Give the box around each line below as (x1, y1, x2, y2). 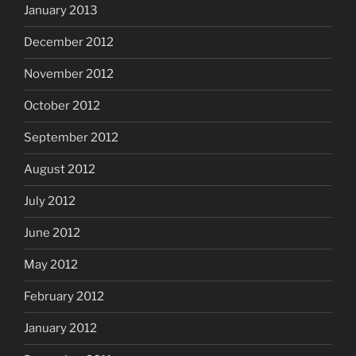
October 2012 (24, 99, 100, 114)
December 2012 (24, 35, 114, 50)
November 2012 (24, 67, 114, 82)
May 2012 (24, 257, 78, 273)
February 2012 (24, 289, 104, 304)
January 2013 (24, 3, 98, 18)
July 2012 (24, 194, 75, 209)
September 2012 (24, 130, 118, 145)
